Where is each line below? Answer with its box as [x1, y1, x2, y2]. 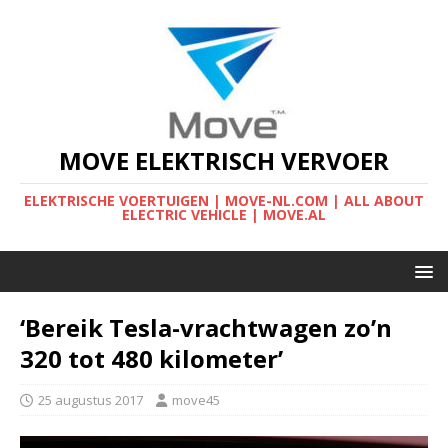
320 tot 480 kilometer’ [20, 342, 283, 375]
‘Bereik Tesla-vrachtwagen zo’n [20, 311, 392, 344]
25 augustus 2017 [38, 391, 143, 409]
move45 [172, 391, 220, 409]
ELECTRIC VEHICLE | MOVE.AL [122, 205, 326, 224]
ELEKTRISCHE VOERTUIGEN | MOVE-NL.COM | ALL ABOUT [24, 191, 424, 210]
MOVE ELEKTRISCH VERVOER [59, 144, 389, 177]
